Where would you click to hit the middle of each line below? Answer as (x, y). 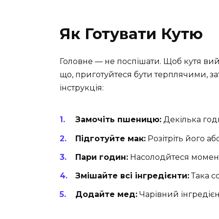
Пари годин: (102, 157)
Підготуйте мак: (110, 138)
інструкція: (82, 88)
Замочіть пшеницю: (118, 120)
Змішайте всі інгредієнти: (132, 176)
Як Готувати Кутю (131, 34)
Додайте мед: (106, 195)
